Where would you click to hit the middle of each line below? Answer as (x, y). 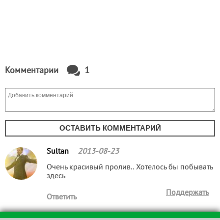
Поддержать (187, 193)
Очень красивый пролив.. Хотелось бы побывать (130, 167)
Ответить (62, 197)
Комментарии (33, 71)
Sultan (59, 152)
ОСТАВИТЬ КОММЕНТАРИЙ (110, 128)
